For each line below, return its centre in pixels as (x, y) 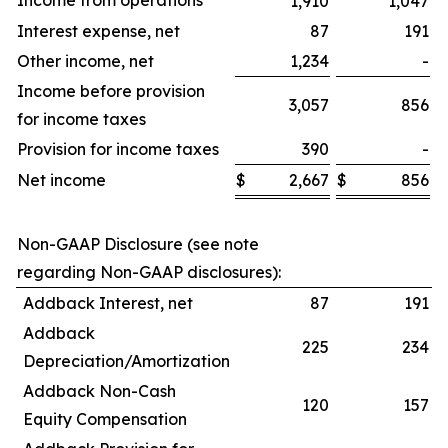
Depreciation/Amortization (126, 361)
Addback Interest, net (108, 303)
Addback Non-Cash (99, 391)
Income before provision (111, 91)
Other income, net (85, 61)
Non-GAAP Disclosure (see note (138, 244)
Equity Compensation (105, 419)
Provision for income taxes (118, 149)
